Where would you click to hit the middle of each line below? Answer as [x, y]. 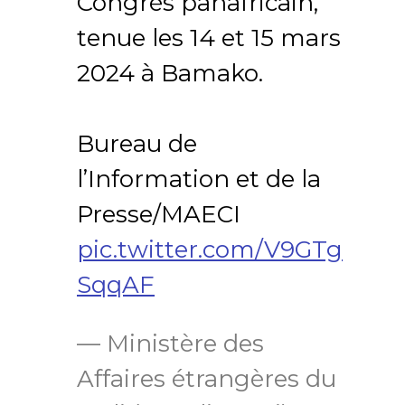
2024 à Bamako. [170, 73]
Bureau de [137, 143]
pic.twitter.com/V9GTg [210, 249]
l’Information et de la [199, 179]
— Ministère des [170, 343]
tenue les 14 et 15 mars [209, 38]
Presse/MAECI [159, 214]
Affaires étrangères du [207, 378]
